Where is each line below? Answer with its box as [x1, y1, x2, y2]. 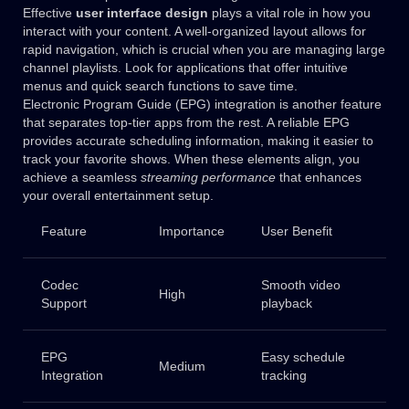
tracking [260, 368, 307, 383]
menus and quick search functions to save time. [23, 79, 298, 94]
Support [40, 296, 87, 311]
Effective [23, 5, 76, 21]
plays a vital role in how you [208, 5, 371, 21]
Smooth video [260, 278, 341, 293]
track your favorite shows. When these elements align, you [23, 152, 360, 167]
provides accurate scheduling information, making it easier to [23, 133, 373, 149]
